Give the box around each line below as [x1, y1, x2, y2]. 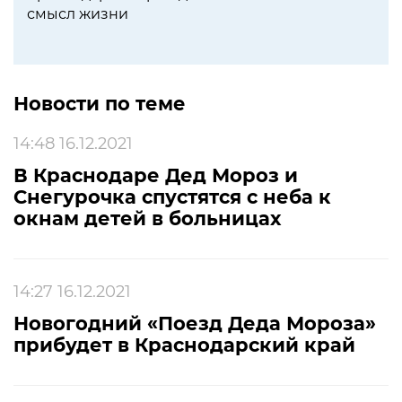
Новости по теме [13, 92, 186, 115]
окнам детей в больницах [13, 206, 281, 230]
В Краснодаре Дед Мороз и [13, 163, 298, 187]
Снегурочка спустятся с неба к [13, 185, 331, 208]
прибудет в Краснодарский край [13, 333, 355, 356]
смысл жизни [27, 4, 128, 22]
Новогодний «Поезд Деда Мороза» [13, 311, 376, 335]
